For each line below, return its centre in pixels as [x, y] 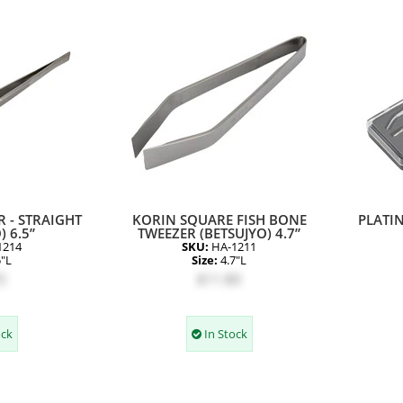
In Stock [224, 334]
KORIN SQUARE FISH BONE [219, 219]
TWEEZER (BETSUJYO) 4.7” [219, 233]
